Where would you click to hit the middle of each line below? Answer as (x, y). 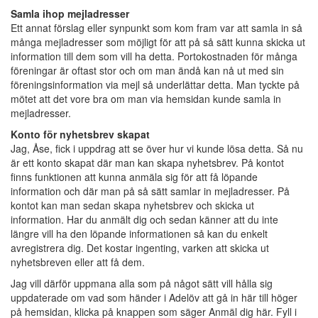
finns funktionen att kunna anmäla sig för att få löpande (134, 177)
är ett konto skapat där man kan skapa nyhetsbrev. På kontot (147, 163)
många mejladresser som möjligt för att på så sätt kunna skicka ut (158, 42)
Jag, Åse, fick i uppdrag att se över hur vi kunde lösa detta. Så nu (157, 148)
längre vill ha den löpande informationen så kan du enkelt (139, 234)
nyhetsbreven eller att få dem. (78, 262)
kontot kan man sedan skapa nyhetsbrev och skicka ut (132, 205)
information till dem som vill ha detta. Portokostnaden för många (154, 56)
